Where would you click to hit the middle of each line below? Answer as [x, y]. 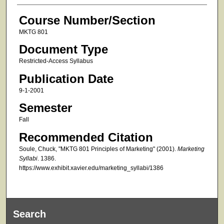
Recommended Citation [86, 137]
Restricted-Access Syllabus [56, 61]
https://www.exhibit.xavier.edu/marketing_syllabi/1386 [91, 168]
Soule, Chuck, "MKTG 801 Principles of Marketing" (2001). [98, 149]
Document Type [63, 49]
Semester [45, 108]
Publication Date [66, 78]
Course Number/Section [87, 20]
